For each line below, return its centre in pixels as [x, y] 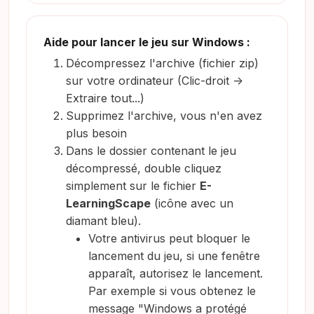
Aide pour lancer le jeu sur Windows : [147, 42]
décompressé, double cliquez [144, 168]
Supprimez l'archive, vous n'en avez [164, 115]
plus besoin [96, 133]
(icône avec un [192, 203]
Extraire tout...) [105, 98]
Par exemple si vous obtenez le [172, 291]
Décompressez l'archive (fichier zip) [162, 63]
